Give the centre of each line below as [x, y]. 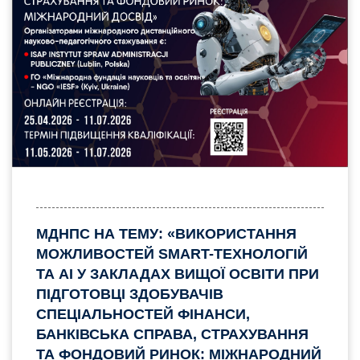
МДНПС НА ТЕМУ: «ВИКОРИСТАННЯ [166, 233]
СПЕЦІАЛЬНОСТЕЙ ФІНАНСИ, [143, 314]
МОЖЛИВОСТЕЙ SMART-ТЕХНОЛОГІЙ [172, 254]
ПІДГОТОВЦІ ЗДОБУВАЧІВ [130, 294]
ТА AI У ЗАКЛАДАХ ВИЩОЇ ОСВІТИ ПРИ [178, 274]
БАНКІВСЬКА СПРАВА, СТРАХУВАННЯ [172, 334]
